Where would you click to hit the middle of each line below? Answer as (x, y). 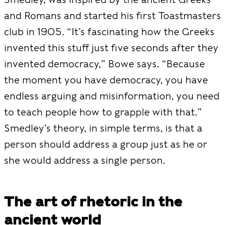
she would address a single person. (86, 160)
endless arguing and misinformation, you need (112, 96)
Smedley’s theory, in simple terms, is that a (103, 128)
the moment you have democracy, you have (106, 80)
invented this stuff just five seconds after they (111, 47)
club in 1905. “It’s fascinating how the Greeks (109, 31)
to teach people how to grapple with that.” (103, 112)
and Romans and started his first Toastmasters (113, 15)
